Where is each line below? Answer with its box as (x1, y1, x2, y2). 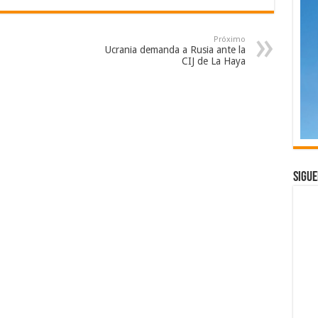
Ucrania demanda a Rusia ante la (104, 44, 246, 56)
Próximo (213, 35, 246, 45)
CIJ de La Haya (181, 55, 246, 67)
